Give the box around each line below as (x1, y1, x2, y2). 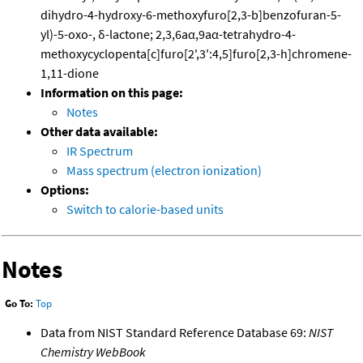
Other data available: (41, 123, 158, 140)
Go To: (5, 297, 33, 311)
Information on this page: (41, 84, 183, 101)
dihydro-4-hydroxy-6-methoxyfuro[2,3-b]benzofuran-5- (41, 6, 341, 23)
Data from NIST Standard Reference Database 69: (41, 323, 309, 340)
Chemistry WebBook (41, 343, 146, 360)
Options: (41, 181, 89, 199)
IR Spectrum (66, 143, 133, 160)
